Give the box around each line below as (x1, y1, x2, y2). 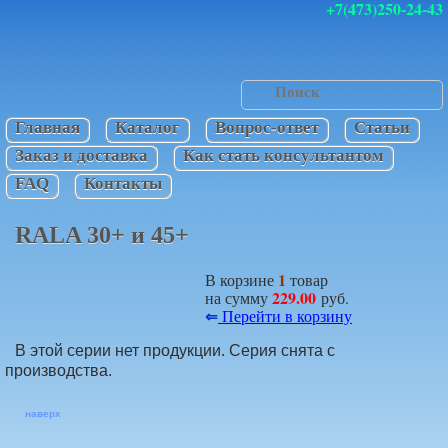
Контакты (84, 174, 162, 193)
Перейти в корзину (218, 305, 352, 326)
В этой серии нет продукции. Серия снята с (15, 342, 335, 359)
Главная (15, 118, 80, 137)
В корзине (205, 269, 278, 290)
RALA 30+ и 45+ (15, 222, 189, 249)
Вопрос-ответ (215, 118, 319, 137)
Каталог (115, 118, 180, 137)
